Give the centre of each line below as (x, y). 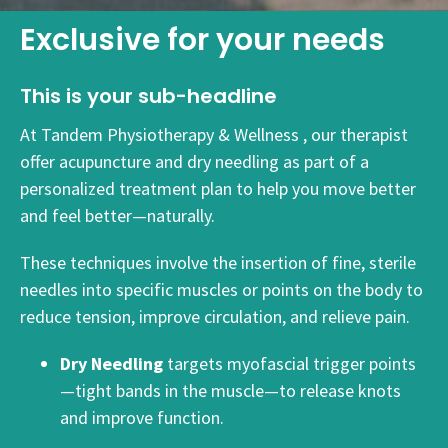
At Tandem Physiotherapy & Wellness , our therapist (214, 134)
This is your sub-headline (148, 96)
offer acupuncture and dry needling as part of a (194, 161)
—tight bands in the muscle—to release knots (230, 390)
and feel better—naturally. (117, 215)
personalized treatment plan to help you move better (218, 188)
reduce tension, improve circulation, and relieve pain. (215, 316)
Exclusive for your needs (202, 40)
